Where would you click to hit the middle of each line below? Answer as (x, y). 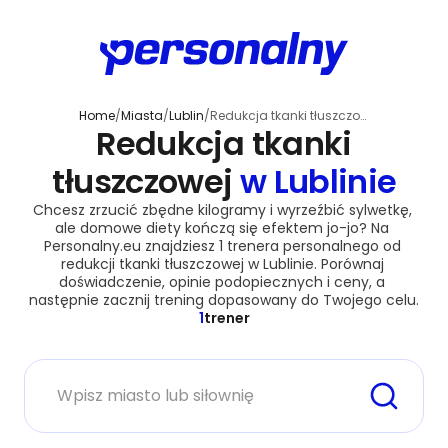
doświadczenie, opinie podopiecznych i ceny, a (224, 281)
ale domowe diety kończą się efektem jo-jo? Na (224, 227)
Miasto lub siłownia (95, 369)
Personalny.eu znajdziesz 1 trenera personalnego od (224, 245)
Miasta (141, 115)
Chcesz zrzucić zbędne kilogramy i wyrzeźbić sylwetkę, (224, 209)
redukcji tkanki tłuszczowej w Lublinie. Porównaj (224, 263)
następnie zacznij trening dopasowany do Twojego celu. (224, 299)
